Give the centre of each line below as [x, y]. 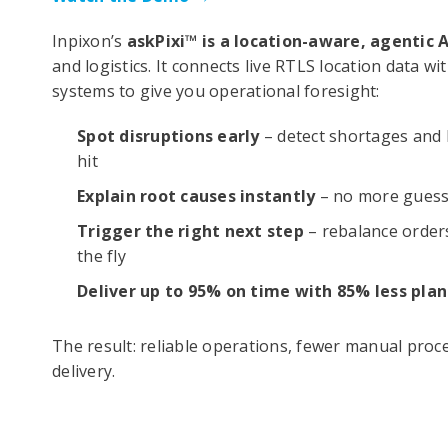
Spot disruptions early [168, 136]
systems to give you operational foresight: [216, 91]
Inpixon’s [89, 41]
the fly [101, 256]
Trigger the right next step [190, 231]
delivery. [86, 371]
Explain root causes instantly [196, 196]
